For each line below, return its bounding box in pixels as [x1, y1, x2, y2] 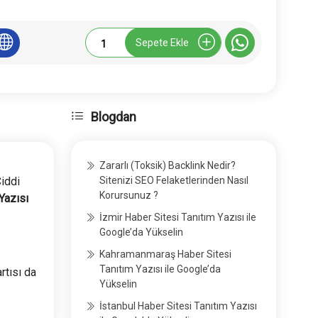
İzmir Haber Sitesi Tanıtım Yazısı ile [99, 212, 257, 224]
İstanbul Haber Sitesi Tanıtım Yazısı [99, 300, 258, 312]
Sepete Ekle [135, 36, 189, 48]
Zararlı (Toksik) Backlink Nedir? [99, 160, 236, 172]
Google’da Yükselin [99, 226, 184, 238]
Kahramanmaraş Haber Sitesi [99, 248, 232, 261]
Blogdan [91, 109, 137, 125]
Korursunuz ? [99, 190, 159, 202]
